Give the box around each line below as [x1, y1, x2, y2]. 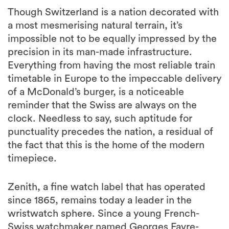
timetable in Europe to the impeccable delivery [8, 74, 221, 84]
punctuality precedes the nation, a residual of [8, 127, 213, 137]
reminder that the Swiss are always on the [8, 100, 197, 110]
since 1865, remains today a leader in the [8, 195, 192, 205]
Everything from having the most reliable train [8, 60, 215, 71]
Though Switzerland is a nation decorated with [8, 7, 219, 17]
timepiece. [8, 153, 57, 164]
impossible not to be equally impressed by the [8, 34, 217, 44]
